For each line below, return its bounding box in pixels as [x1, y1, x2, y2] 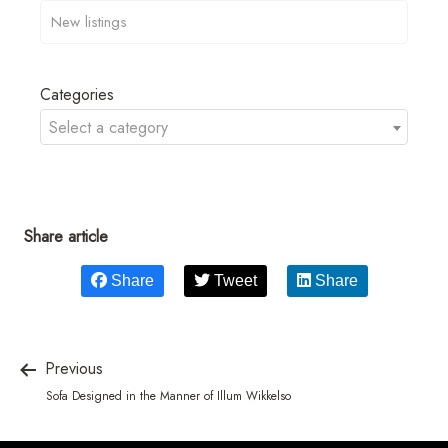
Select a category [49, 115, 168, 139]
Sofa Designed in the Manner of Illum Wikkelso [46, 386, 291, 405]
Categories [40, 82, 114, 106]
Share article [24, 224, 108, 248]
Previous [40, 356, 103, 380]
